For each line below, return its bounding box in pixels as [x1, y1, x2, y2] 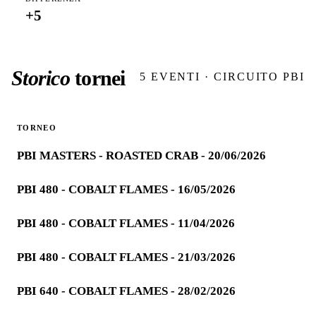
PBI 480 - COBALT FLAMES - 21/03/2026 [17, 250, 236, 265]
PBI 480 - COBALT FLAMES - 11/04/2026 [17, 217, 235, 231]
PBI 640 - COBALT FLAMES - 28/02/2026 [17, 284, 236, 298]
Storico [11, 67, 70, 90]
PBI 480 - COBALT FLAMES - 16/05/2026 [17, 183, 236, 197]
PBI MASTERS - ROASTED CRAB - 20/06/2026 [17, 149, 266, 163]
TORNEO [17, 123, 57, 133]
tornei [69, 67, 126, 90]
